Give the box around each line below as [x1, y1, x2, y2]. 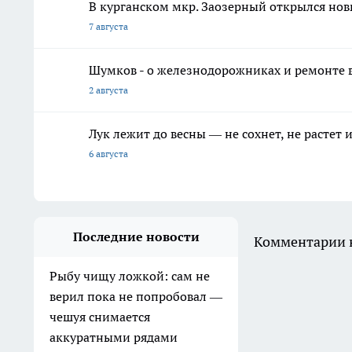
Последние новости [72, 228, 200, 244]
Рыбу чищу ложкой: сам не [49, 267, 210, 284]
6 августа [89, 147, 128, 159]
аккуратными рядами [49, 328, 178, 345]
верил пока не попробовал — [49, 288, 222, 304]
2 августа [89, 83, 128, 96]
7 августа [89, 20, 128, 32]
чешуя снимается [49, 308, 150, 324]
